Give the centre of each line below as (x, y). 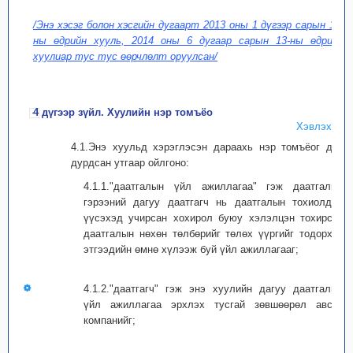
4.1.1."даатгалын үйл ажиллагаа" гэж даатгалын (214, 186)
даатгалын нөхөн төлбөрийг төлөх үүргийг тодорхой (214, 234)
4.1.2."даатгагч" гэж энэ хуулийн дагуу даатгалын (214, 289)
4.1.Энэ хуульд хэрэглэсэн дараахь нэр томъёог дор (207, 147)
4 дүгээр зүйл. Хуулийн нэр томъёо (123, 112)
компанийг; (110, 320)
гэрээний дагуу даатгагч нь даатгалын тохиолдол (214, 202)
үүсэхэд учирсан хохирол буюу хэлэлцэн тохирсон (214, 218)
